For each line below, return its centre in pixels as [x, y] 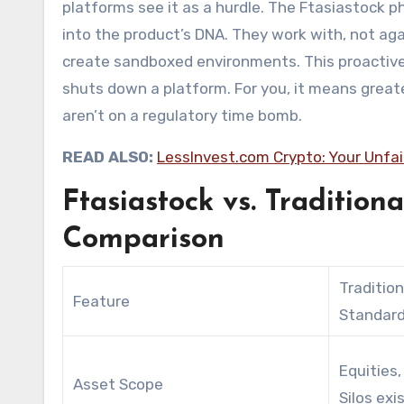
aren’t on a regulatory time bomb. [182, 115]
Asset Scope [119, 384]
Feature [102, 301]
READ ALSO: [108, 156]
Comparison [143, 239]
